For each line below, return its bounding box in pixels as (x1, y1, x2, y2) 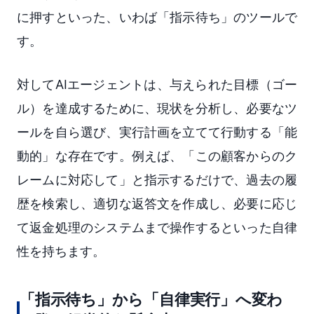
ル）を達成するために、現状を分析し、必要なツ (17, 100, 297, 116)
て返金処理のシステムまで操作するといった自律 (17, 219, 297, 235)
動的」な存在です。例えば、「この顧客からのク (17, 148, 297, 163)
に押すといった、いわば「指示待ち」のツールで (17, 9, 297, 25)
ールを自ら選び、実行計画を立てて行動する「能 (17, 124, 297, 139)
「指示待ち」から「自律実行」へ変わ (20, 289, 283, 308)
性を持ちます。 (17, 243, 105, 259)
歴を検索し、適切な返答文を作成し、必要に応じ (17, 196, 297, 211)
